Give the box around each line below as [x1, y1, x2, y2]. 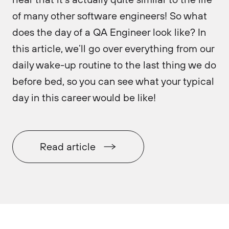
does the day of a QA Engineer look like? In [12, 26, 206, 38]
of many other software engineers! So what [12, 9, 207, 22]
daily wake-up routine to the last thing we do [12, 58, 216, 71]
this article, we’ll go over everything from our [12, 42, 214, 55]
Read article [40, 140, 96, 153]
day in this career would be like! [12, 91, 156, 104]
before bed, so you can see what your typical [12, 75, 214, 87]
